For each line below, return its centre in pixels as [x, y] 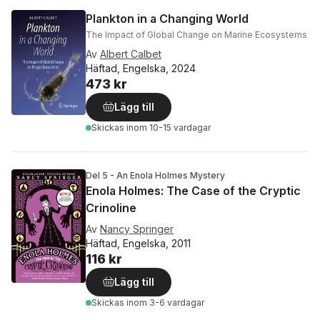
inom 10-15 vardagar [169, 127]
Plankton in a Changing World [167, 18]
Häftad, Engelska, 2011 [138, 243]
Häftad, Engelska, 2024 [141, 68]
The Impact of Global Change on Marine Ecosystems [196, 34]
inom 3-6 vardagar [165, 302]
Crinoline [111, 207]
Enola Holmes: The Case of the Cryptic [193, 190]
